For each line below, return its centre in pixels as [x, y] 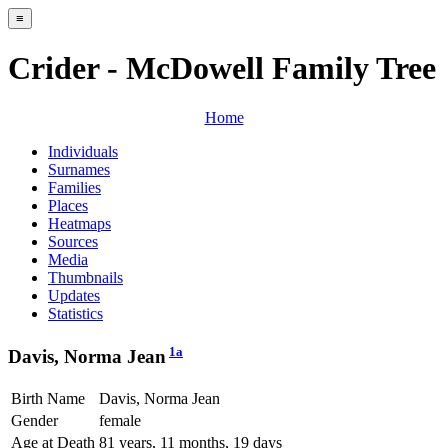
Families [74, 187]
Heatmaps [79, 223]
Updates [74, 295]
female [120, 420]
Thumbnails [85, 277]
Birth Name [48, 398]
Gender [34, 420]
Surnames [79, 169]
